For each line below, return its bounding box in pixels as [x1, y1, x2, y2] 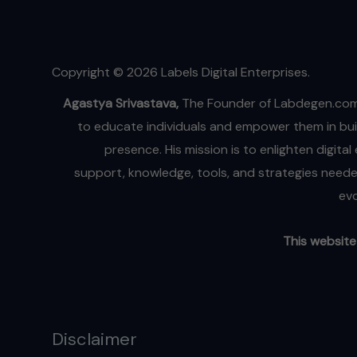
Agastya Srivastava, [62, 94, 182, 112]
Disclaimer [51, 327, 137, 351]
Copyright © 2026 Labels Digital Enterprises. [51, 63, 310, 80]
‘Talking [302, 3, 345, 21]
